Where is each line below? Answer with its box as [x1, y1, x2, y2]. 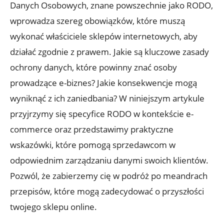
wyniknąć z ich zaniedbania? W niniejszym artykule [10, 92, 204, 104]
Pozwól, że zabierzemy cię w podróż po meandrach [10, 169, 207, 181]
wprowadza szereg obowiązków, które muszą [10, 14, 185, 26]
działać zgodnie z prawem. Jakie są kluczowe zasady [10, 45, 209, 57]
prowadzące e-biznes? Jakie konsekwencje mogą [10, 76, 197, 88]
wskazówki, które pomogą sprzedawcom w [10, 138, 175, 150]
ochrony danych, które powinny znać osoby [10, 61, 177, 73]
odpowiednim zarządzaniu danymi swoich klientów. [10, 154, 208, 166]
